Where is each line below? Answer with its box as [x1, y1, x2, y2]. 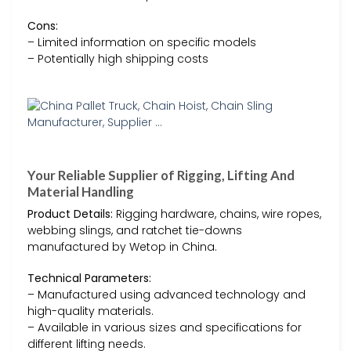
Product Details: [27, 206, 113, 223]
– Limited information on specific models [27, 34, 256, 50]
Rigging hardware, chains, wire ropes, [113, 206, 321, 223]
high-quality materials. [27, 302, 154, 319]
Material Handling [27, 183, 134, 200]
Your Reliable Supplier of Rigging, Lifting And [27, 166, 295, 183]
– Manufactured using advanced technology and [27, 286, 306, 302]
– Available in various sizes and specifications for [27, 319, 302, 335]
